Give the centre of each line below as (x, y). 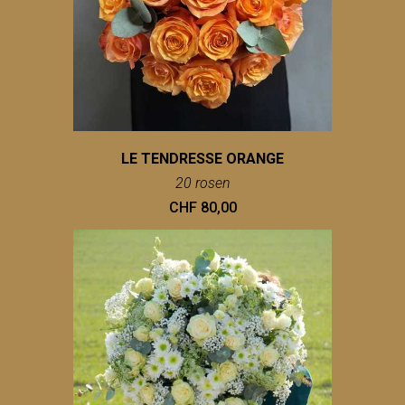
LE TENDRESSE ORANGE (202, 159)
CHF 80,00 (202, 208)
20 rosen (202, 184)
